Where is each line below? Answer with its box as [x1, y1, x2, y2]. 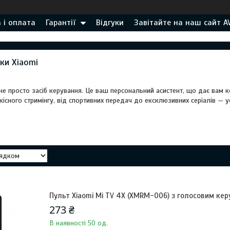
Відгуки [96, 17, 124, 28]
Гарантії [46, 17, 75, 28]
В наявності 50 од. [49, 219, 108, 227]
